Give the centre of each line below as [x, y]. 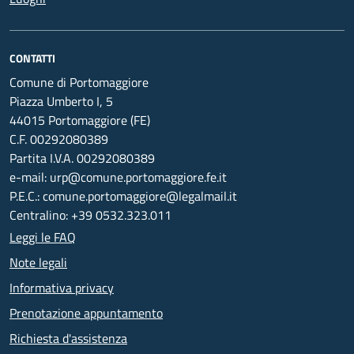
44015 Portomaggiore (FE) [80, 120]
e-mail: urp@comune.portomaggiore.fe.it [118, 177]
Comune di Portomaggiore [79, 82]
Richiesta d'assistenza [68, 338]
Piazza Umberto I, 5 [61, 101]
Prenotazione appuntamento [86, 313]
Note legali [38, 262]
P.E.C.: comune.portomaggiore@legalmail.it [123, 196]
